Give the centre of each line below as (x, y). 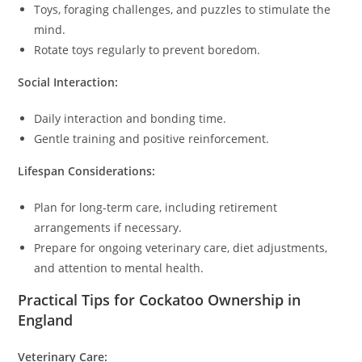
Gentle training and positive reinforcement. (152, 139)
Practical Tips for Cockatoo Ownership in (160, 300)
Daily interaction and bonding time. (130, 119)
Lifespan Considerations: (87, 171)
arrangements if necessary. (108, 228)
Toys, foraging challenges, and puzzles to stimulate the (183, 10)
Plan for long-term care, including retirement (156, 208)
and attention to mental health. (119, 268)
